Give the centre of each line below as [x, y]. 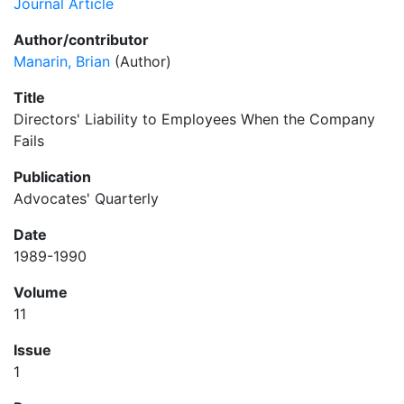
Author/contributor [81, 40]
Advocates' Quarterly [86, 198]
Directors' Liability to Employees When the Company [194, 119]
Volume [41, 292]
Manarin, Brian [62, 61]
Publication [52, 177]
